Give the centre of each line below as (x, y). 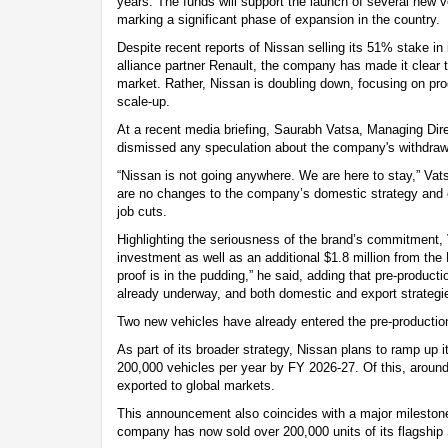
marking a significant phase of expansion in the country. (278, 19)
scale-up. (143, 101)
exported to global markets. (196, 385)
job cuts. (142, 211)
